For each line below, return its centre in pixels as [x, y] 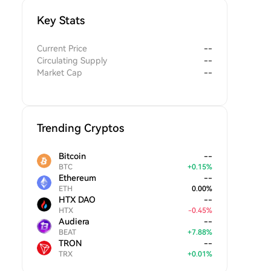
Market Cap [60, 73]
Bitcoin [72, 156]
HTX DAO [77, 200]
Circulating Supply [72, 60]
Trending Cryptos [80, 128]
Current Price [62, 48]
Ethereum [77, 178]
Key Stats [61, 20]
